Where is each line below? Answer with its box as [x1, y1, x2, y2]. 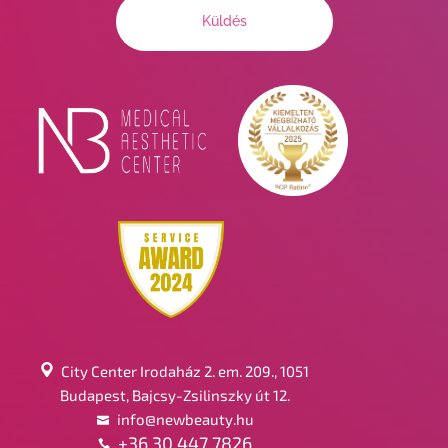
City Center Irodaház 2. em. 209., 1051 [61, 361, 310, 380]
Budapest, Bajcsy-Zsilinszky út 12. [60, 385, 291, 404]
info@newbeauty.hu [116, 409, 254, 428]
